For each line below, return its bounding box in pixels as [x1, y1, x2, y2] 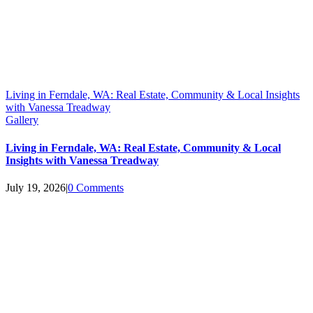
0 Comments [68, 181, 124, 194]
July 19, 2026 [6, 181, 66, 194]
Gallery [6, 114, 38, 126]
